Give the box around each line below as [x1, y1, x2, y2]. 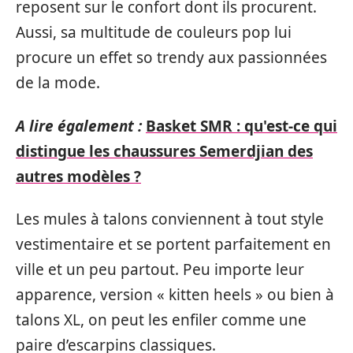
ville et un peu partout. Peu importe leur [16, 259, 304, 280]
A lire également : [16, 115, 142, 136]
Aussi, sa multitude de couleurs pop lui [16, 22, 292, 43]
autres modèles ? [16, 165, 141, 187]
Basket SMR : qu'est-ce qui [146, 115, 337, 136]
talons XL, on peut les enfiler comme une [16, 310, 307, 330]
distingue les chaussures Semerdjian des [16, 140, 313, 162]
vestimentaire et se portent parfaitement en [16, 234, 331, 255]
